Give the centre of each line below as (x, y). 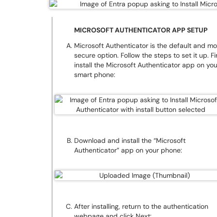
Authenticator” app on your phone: (128, 150)
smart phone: (95, 75)
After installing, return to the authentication (141, 206)
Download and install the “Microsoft (130, 140)
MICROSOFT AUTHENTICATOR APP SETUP (141, 30)
